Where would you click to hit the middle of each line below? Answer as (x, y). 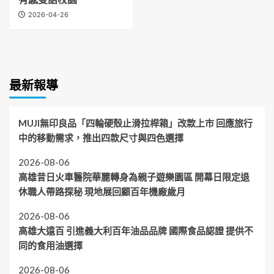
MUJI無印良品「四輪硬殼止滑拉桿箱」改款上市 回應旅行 (135, 123)
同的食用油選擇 (50, 246)
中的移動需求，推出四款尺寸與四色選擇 (101, 138)
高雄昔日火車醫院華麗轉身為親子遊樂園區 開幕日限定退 (134, 177)
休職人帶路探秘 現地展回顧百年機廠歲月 (102, 192)
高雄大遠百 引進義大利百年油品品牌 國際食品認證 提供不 (136, 231)
